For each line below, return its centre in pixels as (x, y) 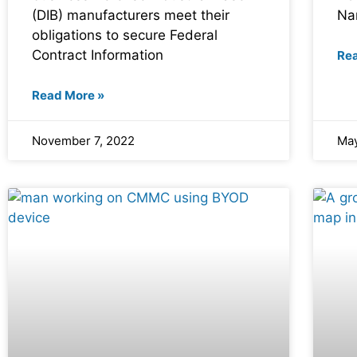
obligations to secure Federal (125, 35)
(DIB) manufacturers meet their (131, 16)
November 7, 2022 (83, 141)
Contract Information (98, 55)
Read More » (68, 96)
